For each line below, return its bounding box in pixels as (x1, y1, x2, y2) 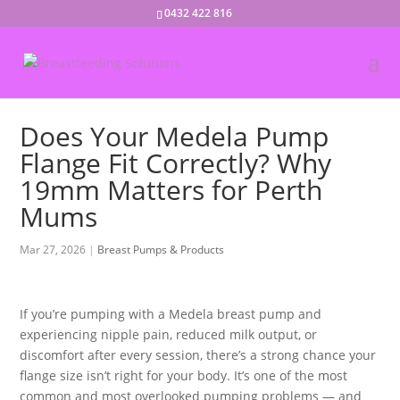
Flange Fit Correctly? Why (20, 145, 332, 181)
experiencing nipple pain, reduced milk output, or (20, 326, 318, 343)
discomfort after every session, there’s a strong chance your (20, 346, 377, 363)
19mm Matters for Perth (20, 171, 323, 208)
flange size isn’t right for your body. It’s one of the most (20, 367, 348, 384)
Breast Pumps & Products (97, 242, 225, 257)
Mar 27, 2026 (20, 242, 87, 257)
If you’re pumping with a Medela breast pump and (20, 305, 322, 322)
